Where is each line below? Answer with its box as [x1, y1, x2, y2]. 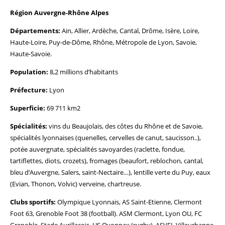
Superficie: [10, 103, 45, 113]
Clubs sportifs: [10, 197, 56, 206]
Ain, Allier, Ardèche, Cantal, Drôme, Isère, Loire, [60, 26, 199, 35]
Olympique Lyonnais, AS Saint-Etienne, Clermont [56, 197, 202, 206]
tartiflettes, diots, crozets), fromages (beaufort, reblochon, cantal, [10, 156, 203, 165]
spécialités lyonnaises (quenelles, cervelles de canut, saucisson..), [10, 133, 201, 142]
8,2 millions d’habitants [48, 67, 118, 76]
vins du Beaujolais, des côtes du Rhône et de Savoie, [47, 122, 203, 131]
